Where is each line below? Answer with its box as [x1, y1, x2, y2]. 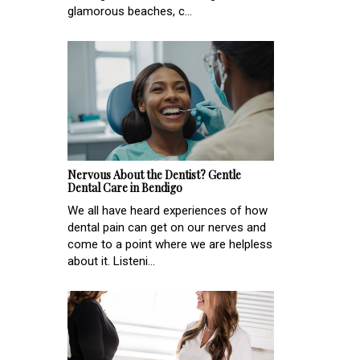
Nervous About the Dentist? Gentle [67, 166, 241, 182]
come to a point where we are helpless [67, 236, 272, 252]
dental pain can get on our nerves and [67, 219, 266, 235]
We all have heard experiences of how [67, 202, 268, 218]
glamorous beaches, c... [67, 3, 192, 18]
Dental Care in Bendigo [67, 179, 182, 195]
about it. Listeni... [67, 253, 155, 268]
